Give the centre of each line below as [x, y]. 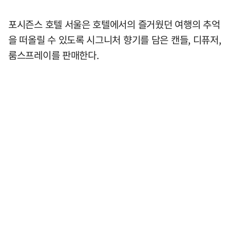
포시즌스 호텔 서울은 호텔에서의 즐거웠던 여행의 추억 [114, 24]
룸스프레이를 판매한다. [54, 55]
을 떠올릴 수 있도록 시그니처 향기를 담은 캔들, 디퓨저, [115, 40]
